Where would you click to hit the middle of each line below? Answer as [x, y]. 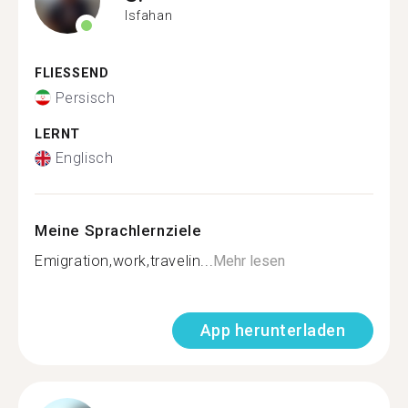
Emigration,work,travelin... [124, 261]
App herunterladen [272, 330]
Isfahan [149, 15]
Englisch [84, 158]
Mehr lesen [250, 261]
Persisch [85, 97]
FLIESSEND [67, 73]
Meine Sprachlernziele [118, 230]
